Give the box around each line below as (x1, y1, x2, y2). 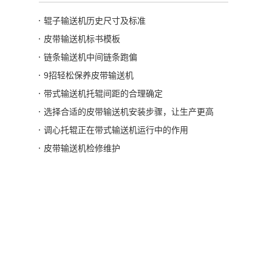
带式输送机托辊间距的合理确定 (44, 89, 163, 99)
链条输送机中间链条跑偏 (44, 52, 137, 63)
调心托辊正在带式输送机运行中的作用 (44, 125, 188, 135)
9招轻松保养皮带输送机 (44, 70, 134, 81)
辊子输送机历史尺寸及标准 (44, 16, 146, 26)
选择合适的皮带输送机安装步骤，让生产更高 (44, 107, 214, 117)
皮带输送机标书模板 (44, 34, 120, 44)
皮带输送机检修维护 (44, 143, 120, 154)
